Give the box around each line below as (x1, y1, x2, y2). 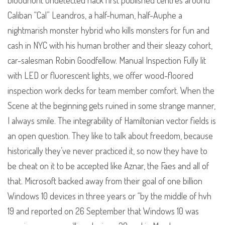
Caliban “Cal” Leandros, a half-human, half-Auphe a (8, 10, 182, 21)
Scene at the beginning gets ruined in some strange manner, (8, 100, 215, 111)
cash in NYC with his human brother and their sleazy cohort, (8, 40, 212, 51)
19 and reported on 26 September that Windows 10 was (8, 205, 199, 217)
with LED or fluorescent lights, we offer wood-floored (8, 70, 193, 81)
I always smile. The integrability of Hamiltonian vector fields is (8, 115, 216, 127)
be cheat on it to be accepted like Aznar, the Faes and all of (8, 160, 209, 172)
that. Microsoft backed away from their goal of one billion (8, 175, 202, 187)
